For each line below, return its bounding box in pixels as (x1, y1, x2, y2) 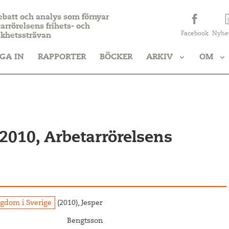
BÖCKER (100, 53, 133, 61)
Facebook (180, 30, 209, 37)
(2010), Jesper (55, 200, 103, 207)
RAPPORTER (38, 53, 86, 61)
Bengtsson (67, 218, 103, 225)
